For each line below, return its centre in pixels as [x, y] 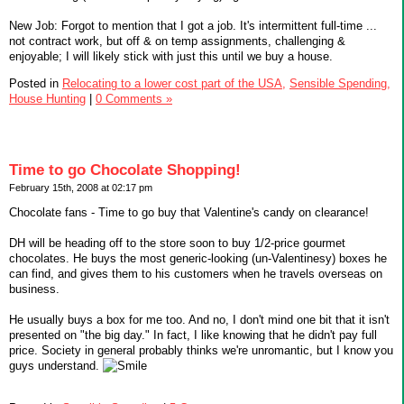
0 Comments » [134, 99]
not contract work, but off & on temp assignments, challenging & [177, 41]
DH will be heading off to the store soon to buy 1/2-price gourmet [177, 243]
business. [34, 289]
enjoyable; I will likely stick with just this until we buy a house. [171, 57]
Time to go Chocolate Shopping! [125, 170]
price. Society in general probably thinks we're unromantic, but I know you [201, 350]
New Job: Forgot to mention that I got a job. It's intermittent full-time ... [193, 26]
